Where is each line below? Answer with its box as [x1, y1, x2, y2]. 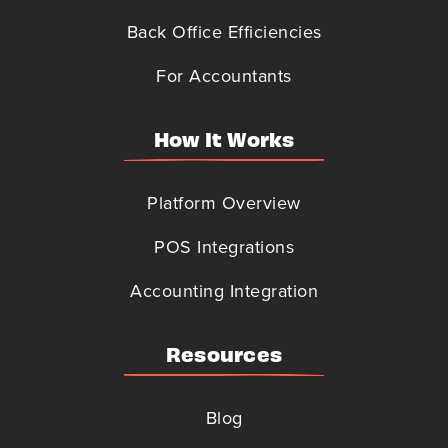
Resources [165, 340, 283, 366]
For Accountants [156, 62, 292, 89]
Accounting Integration [130, 277, 318, 304]
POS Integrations [154, 233, 294, 260]
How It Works [153, 125, 295, 151]
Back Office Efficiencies [126, 18, 322, 45]
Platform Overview [147, 189, 301, 216]
